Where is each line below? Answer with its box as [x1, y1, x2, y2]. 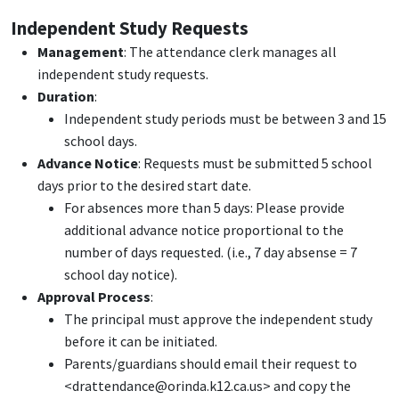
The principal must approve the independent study [64, 310, 372, 329]
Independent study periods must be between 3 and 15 [64, 110, 387, 128]
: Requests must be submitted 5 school [138, 154, 372, 173]
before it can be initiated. [64, 332, 217, 351]
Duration [37, 87, 94, 106]
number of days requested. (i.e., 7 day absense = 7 [64, 243, 357, 262]
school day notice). [64, 265, 177, 284]
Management [37, 43, 124, 61]
